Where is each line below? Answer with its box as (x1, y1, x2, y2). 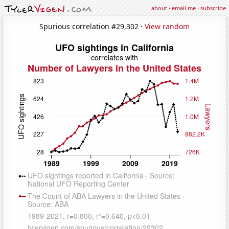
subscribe (200, 4, 226, 12)
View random (145, 21, 190, 31)
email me (172, 4, 196, 12)
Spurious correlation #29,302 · (39, 21, 145, 31)
